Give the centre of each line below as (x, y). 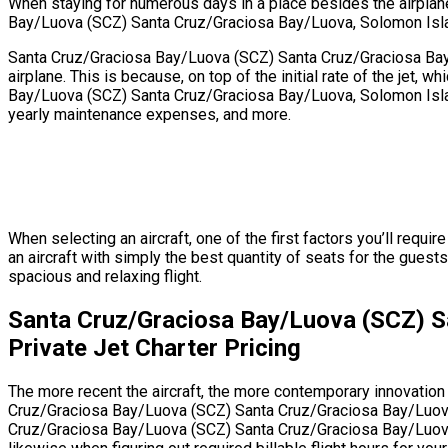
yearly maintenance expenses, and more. (149, 115)
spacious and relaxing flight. (105, 277)
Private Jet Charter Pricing (154, 348)
